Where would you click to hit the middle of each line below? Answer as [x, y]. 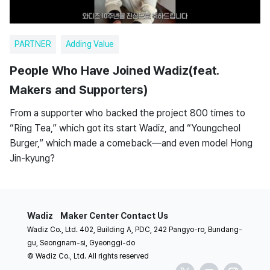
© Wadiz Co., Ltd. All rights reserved [88, 256]
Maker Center [89, 216]
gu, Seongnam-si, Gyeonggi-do [81, 243]
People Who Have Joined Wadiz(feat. [115, 71]
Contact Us [144, 216]
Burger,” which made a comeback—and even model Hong [131, 143]
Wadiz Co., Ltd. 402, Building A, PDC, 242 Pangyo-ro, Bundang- [134, 230]
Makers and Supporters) [79, 90]
